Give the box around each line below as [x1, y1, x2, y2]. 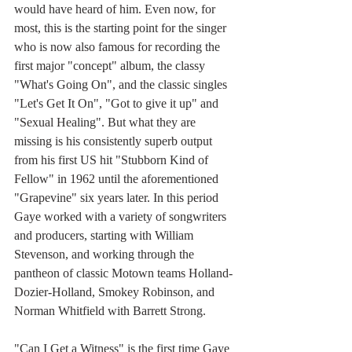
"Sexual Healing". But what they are [14, 115, 199, 130]
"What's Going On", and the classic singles [14, 78, 230, 92]
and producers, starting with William [14, 229, 196, 243]
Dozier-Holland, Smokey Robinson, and [14, 285, 218, 299]
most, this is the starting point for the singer [14, 21, 229, 35]
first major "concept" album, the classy [14, 59, 208, 73]
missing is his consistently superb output [14, 134, 215, 148]
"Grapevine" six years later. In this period [14, 191, 222, 205]
